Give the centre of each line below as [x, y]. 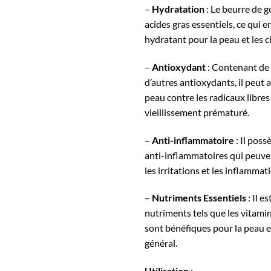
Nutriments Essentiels [199, 198]
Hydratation [178, 8]
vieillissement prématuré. [197, 112]
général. [161, 243]
